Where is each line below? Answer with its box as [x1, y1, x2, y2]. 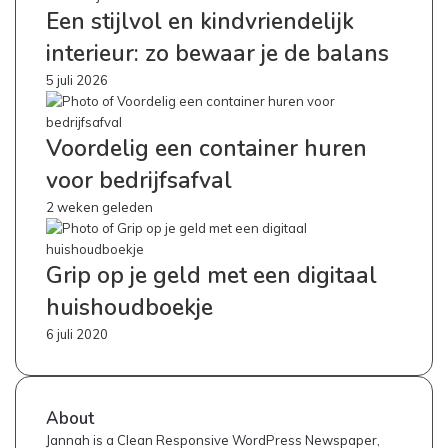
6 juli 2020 [46, 326, 108, 343]
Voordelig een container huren [46, 133, 367, 165]
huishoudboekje [46, 292, 213, 324]
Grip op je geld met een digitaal [46, 260, 377, 292]
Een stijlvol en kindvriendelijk [46, 6, 354, 38]
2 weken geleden [46, 199, 153, 216]
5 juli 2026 [46, 72, 108, 89]
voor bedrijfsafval [46, 165, 232, 197]
